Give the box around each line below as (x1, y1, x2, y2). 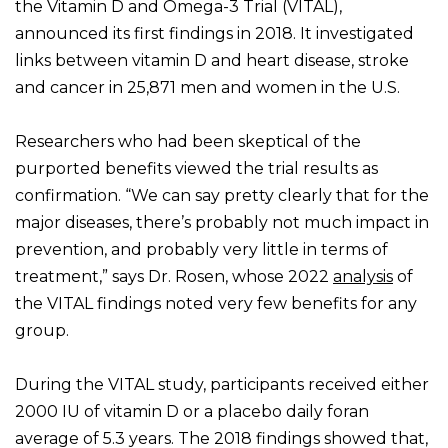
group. (15, 321, 69, 341)
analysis (333, 267, 393, 287)
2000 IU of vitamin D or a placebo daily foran (15, 402, 369, 422)
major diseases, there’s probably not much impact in (15, 213, 429, 233)
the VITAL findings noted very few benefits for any (15, 294, 417, 314)
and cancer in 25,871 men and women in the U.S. (15, 78, 400, 98)
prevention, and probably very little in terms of (15, 240, 388, 260)
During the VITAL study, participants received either (15, 375, 429, 395)
